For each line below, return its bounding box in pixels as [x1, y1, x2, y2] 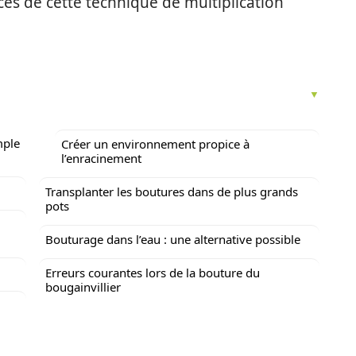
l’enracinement [61, 150, 141, 166]
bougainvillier [45, 279, 121, 295]
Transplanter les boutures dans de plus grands [45, 184, 298, 199]
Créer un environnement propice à [61, 136, 250, 152]
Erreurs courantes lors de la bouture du [45, 265, 260, 281]
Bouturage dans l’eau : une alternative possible [45, 231, 300, 247]
